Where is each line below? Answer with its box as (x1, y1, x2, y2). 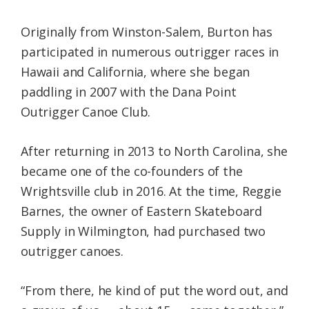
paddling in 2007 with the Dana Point (21, 83, 237, 101)
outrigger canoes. (21, 243, 123, 260)
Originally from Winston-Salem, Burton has (21, 23, 272, 41)
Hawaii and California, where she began (21, 63, 250, 81)
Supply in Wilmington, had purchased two (21, 223, 266, 240)
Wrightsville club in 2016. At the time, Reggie (21, 183, 281, 200)
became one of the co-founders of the (21, 163, 243, 180)
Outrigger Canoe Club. (21, 103, 151, 121)
